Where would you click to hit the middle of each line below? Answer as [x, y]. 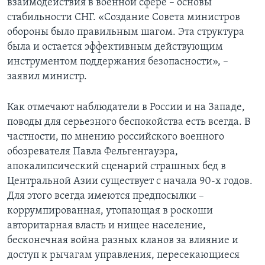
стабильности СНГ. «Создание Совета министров [124, 17]
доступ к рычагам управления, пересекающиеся [123, 255]
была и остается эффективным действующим [115, 47]
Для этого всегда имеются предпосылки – [106, 196]
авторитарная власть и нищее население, [106, 225]
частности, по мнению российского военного [116, 137]
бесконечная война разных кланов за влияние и [123, 240]
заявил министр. [47, 76]
